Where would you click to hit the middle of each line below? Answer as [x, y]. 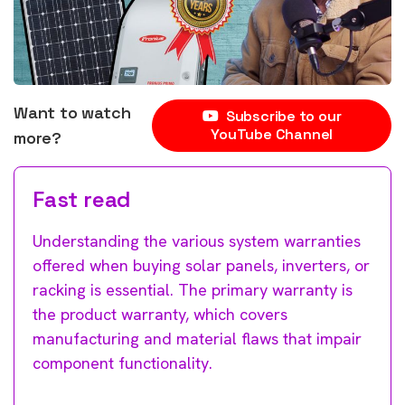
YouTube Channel [272, 134]
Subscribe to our [283, 116]
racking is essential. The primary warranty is [193, 289]
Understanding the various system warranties [197, 240]
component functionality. [122, 363]
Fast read [82, 199]
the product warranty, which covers [160, 314]
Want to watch [72, 112]
